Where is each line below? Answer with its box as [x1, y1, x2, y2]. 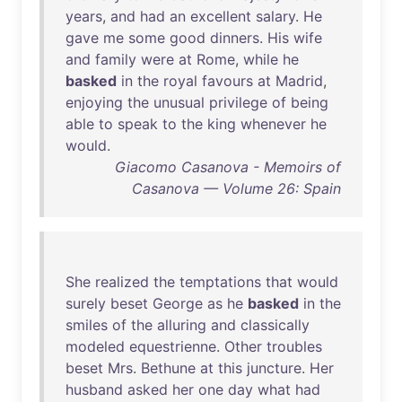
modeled [66, 337, 125, 355]
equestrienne [129, 337, 216, 355]
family [95, 50, 136, 68]
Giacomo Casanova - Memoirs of [115, 158, 341, 176]
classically [240, 316, 310, 334]
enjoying [66, 93, 123, 111]
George [153, 294, 203, 312]
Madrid [275, 72, 323, 90]
